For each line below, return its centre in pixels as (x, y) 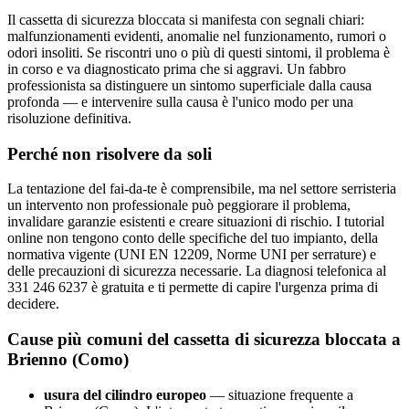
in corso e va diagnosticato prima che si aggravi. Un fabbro (177, 69)
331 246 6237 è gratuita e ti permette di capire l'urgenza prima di (193, 288)
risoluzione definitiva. (69, 118)
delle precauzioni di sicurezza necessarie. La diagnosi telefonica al (197, 271)
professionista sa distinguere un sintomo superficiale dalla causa (189, 85)
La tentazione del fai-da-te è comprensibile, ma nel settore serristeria (202, 189)
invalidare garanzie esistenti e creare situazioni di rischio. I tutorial (196, 222)
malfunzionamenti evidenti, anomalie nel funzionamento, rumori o (197, 36)
